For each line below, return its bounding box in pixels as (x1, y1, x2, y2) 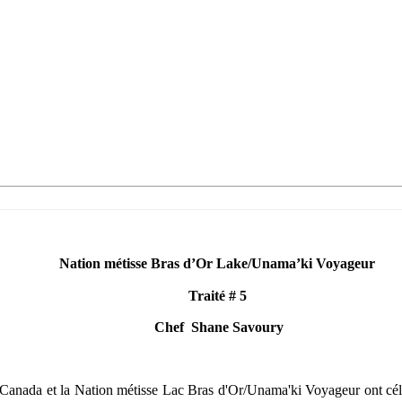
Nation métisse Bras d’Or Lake (59, 256, 248, 273)
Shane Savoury (191, 319, 284, 336)
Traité (188, 287, 225, 304)
